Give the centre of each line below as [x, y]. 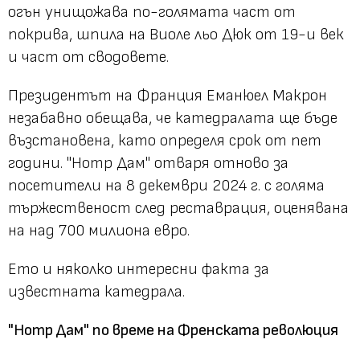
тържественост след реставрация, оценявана [178, 209]
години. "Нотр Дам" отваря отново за [148, 164]
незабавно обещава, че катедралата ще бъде [173, 119]
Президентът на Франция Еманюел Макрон [168, 96]
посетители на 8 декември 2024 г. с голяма [166, 186]
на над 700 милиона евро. [99, 231]
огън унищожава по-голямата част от [152, 12]
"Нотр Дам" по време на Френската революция [173, 331]
